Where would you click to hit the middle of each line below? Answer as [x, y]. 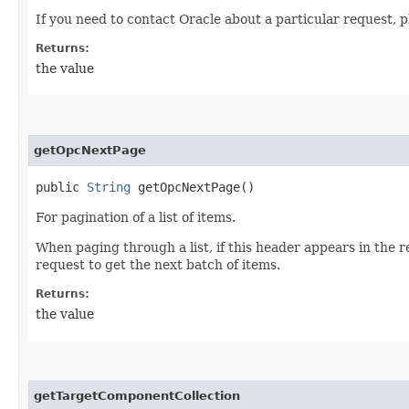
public [61, 187]
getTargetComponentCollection [137, 395]
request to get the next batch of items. [158, 264]
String [109, 187]
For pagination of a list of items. [136, 217]
